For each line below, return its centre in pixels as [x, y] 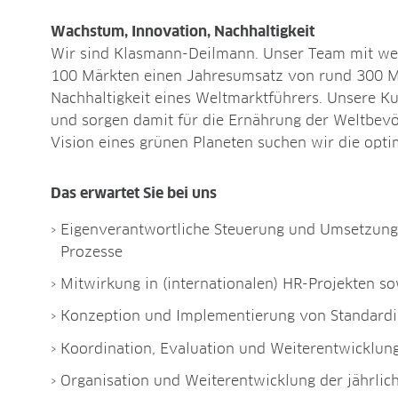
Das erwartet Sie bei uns [134, 194]
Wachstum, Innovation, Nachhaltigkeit [183, 32]
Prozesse [92, 253]
